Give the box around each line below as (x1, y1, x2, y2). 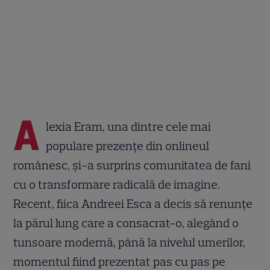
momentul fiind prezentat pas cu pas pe (13, 254, 226, 269)
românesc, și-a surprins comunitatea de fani (13, 157, 251, 172)
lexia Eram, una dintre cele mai (46, 119, 212, 134)
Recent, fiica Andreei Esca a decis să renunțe (13, 196, 253, 211)
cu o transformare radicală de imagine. (13, 177, 221, 192)
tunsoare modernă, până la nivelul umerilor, (13, 234, 246, 250)
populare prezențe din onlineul (46, 138, 210, 153)
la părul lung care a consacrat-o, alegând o (13, 215, 239, 230)
